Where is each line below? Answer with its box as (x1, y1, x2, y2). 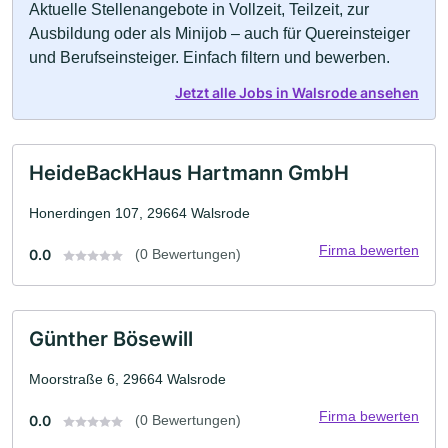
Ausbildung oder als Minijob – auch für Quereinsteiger (29, 25, 410, 42)
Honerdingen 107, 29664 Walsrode (29, 205, 250, 221)
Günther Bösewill (29, 327, 193, 351)
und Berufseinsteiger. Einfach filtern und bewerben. (29, 49, 390, 66)
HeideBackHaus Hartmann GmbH (29, 161, 349, 185)
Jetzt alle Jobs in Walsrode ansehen (175, 84, 419, 101)
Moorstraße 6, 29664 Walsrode (29, 371, 226, 387)
